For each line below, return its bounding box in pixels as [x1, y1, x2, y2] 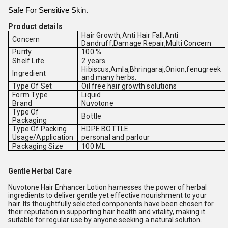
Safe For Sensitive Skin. [8, 6, 88, 14]
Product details [8, 22, 63, 31]
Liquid [81, 91, 101, 99]
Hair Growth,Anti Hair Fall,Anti [81, 31, 179, 39]
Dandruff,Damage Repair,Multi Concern [81, 39, 212, 47]
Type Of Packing [12, 125, 67, 133]
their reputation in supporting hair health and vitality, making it [8, 208, 205, 216]
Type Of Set [12, 82, 52, 90]
